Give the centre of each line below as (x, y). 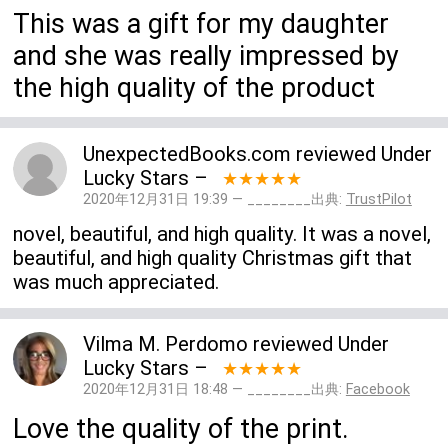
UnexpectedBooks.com (186, 153)
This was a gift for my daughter (201, 23)
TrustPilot (378, 199)
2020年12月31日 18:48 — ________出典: (214, 390)
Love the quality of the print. (181, 428)
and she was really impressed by (206, 55)
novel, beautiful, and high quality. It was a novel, (222, 234)
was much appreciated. (116, 282)
